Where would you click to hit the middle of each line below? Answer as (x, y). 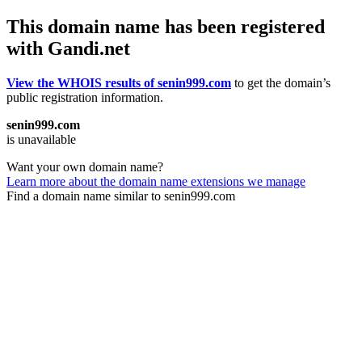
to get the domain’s (281, 82)
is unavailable (41, 139)
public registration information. (85, 97)
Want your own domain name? (85, 166)
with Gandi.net (68, 48)
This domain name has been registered (166, 26)
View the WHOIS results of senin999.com (119, 82)
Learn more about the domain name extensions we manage (156, 181)
